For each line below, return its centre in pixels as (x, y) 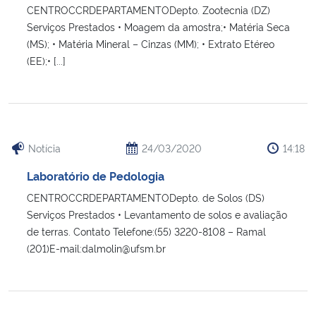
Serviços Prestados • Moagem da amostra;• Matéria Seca (158, 26)
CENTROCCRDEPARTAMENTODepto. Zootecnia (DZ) (148, 9)
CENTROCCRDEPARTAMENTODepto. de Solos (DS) (146, 197)
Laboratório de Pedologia (96, 175)
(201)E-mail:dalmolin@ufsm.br (96, 248)
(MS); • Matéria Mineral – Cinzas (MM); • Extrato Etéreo (151, 43)
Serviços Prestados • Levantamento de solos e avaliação (157, 214)
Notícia (44, 147)
